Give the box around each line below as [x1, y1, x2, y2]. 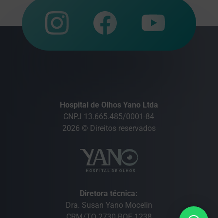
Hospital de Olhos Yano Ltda [59, 100, 158, 109]
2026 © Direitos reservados [62, 124, 156, 133]
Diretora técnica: [80, 189, 138, 199]
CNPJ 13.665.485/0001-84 [63, 112, 155, 121]
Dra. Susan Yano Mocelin [65, 200, 152, 210]
